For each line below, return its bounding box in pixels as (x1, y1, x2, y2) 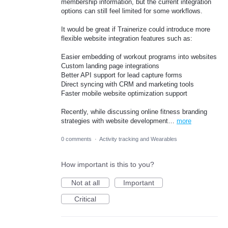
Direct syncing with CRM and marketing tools (61, 80, 194, 89)
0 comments (61, 135, 92, 142)
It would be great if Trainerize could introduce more (61, 25, 210, 33)
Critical (74, 194, 96, 203)
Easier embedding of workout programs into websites (61, 53, 217, 61)
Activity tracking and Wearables (99, 135, 177, 142)
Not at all (71, 178, 100, 187)
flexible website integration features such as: (61, 34, 192, 42)
